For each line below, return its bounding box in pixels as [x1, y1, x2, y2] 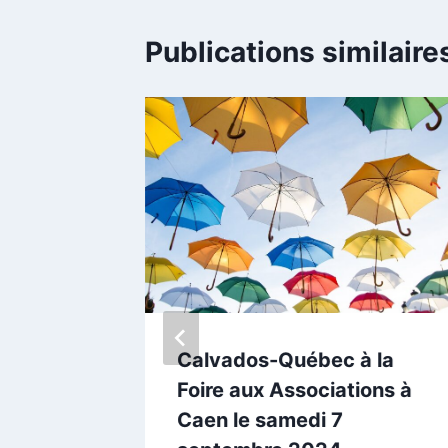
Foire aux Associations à [177, 378, 412, 403]
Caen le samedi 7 [177, 408, 343, 433]
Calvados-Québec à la [177, 348, 394, 373]
